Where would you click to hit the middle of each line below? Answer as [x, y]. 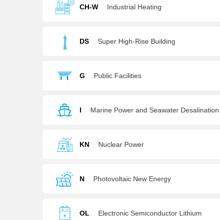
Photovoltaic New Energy [132, 179]
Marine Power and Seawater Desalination [155, 110]
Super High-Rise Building [137, 41]
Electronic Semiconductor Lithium [150, 213]
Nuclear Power [121, 144]
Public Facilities [118, 76]
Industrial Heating [134, 7]
